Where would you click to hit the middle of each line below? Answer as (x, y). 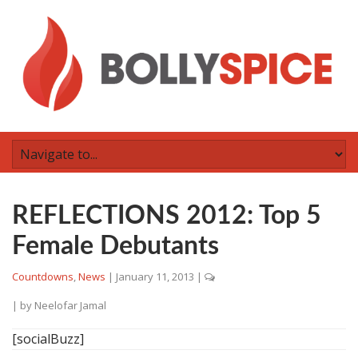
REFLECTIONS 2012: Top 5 (167, 216)
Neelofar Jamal (70, 305)
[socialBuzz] (48, 339)
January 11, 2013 (155, 276)
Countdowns (43, 276)
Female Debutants (115, 246)
